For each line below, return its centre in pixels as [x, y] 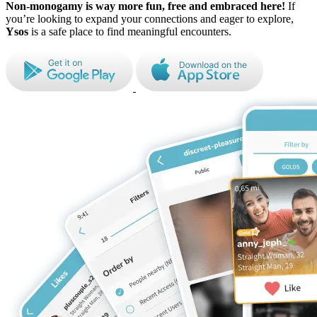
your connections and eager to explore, [207, 18]
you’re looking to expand [63, 18]
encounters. [206, 31]
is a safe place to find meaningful [104, 31]
